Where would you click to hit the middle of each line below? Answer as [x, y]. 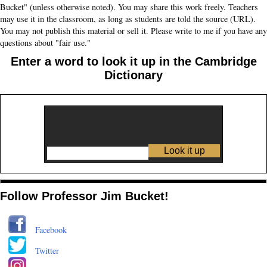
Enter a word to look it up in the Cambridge [133, 62]
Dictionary [133, 75]
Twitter [47, 250]
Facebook [51, 229]
